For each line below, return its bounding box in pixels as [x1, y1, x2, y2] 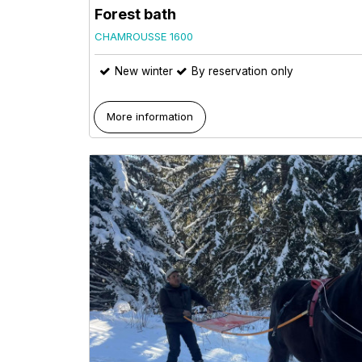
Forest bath [95, 6, 176, 23]
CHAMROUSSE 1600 [95, 30, 193, 44]
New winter [115, 65, 173, 78]
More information [107, 109, 194, 123]
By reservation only [192, 65, 293, 78]
